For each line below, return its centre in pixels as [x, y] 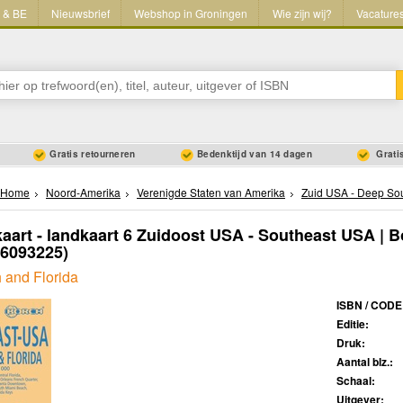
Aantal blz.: [365, 362]
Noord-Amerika [83, 193]
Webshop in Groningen [191, 13]
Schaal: [356, 381]
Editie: [353, 324]
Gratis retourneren [93, 154]
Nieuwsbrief [80, 13]
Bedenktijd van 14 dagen [255, 154]
